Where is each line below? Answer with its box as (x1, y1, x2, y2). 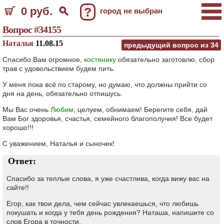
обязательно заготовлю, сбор (116, 55, 214, 63)
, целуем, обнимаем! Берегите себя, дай (73, 105, 207, 113)
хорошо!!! (2, 123, 33, 131)
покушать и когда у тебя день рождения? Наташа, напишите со (6, 208, 214, 216)
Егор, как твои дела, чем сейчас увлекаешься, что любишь (6, 199, 198, 207)
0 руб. (21, 5, 52, 17)
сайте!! (6, 183, 29, 191)
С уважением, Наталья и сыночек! (2, 139, 114, 147)
